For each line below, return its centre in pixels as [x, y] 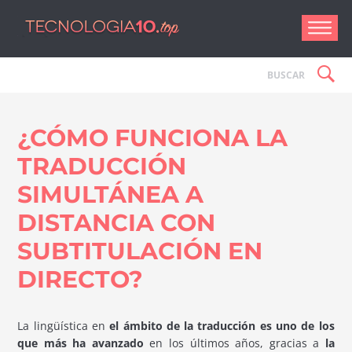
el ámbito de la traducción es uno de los [222, 326]
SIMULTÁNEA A [111, 195]
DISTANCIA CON [117, 223]
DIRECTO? [81, 280]
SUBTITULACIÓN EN [140, 251]
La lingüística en [64, 326]
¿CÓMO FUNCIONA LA [153, 138]
